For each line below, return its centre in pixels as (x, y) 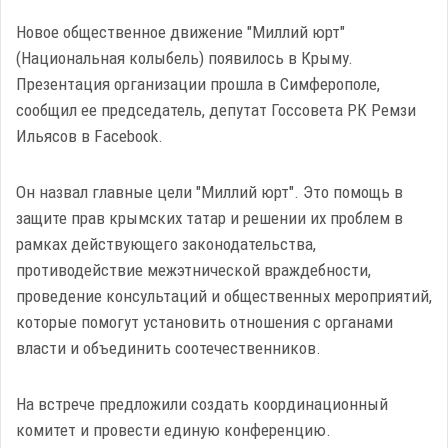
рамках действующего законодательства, (166, 244)
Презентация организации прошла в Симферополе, (198, 84)
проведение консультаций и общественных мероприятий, (224, 296)
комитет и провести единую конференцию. (173, 430)
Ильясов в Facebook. (89, 136)
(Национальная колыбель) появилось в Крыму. (184, 58)
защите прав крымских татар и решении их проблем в (209, 218)
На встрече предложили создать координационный (202, 404)
